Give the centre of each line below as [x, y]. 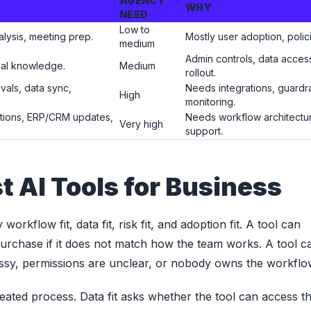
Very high [141, 124]
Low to [135, 30]
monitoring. [210, 102]
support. [204, 131]
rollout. [201, 73]
